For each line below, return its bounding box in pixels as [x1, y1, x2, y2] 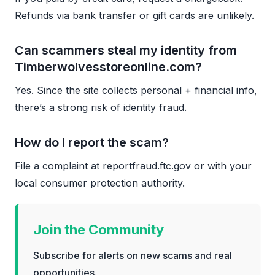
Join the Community [33, 221, 164, 238]
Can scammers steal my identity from [15, 42, 237, 58]
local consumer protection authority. [15, 176, 185, 189]
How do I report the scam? [15, 134, 169, 150]
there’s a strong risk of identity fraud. [15, 101, 187, 114]
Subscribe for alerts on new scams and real [33, 249, 232, 261]
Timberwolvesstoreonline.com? [15, 59, 202, 74]
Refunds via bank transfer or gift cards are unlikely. [15, 9, 254, 21]
